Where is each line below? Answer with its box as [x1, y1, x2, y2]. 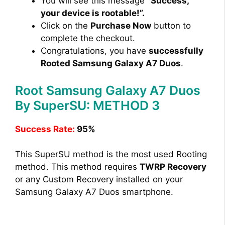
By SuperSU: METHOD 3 [15, 97, 160, 113]
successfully [149, 46, 203, 56]
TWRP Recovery [140, 162, 206, 172]
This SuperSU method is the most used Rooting [15, 149, 207, 160]
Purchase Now [90, 21, 151, 31]
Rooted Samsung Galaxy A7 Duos [41, 58, 181, 69]
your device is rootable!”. [41, 8, 145, 19]
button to [151, 21, 191, 31]
